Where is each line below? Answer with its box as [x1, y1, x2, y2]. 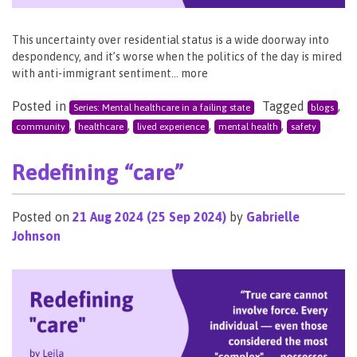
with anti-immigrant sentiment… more [12, 66, 208, 80]
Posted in [12, 98, 69, 113]
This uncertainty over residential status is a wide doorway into [12, 33, 329, 46]
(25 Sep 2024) [143, 209, 229, 224]
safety [291, 120, 317, 132]
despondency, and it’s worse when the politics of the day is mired [12, 49, 342, 63]
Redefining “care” [12, 159, 184, 185]
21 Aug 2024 [73, 209, 143, 224]
